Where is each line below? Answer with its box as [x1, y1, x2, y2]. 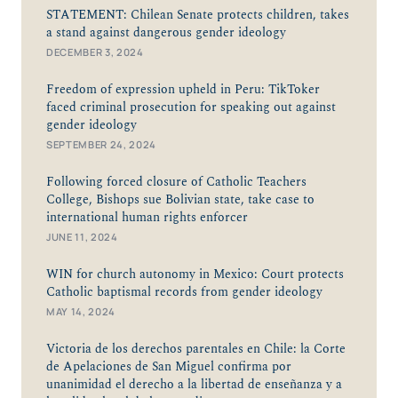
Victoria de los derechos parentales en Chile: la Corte [46, 339, 346, 360]
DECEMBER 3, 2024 [46, 45, 144, 60]
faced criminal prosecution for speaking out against [46, 98, 336, 118]
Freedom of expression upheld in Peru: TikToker [46, 80, 320, 100]
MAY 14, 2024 [46, 305, 116, 319]
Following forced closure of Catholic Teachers [46, 172, 306, 193]
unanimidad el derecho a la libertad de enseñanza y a [46, 375, 342, 395]
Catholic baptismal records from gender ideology [46, 283, 322, 303]
